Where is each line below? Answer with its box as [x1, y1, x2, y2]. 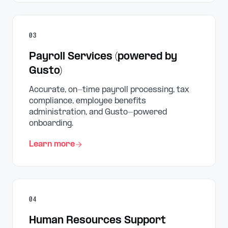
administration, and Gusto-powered [29, 108, 167, 117]
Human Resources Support [29, 215, 166, 226]
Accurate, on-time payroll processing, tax [29, 85, 189, 94]
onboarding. [29, 119, 73, 128]
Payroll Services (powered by [29, 51, 177, 63]
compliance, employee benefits [29, 97, 146, 105]
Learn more [29, 140, 75, 149]
